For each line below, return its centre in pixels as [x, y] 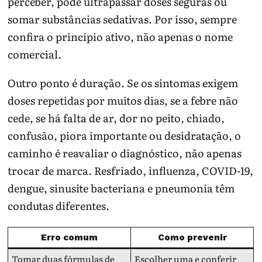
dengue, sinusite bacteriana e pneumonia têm [121, 188]
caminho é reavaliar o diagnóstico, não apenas [125, 153]
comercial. [35, 54]
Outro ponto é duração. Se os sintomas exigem [123, 82]
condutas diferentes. [59, 205]
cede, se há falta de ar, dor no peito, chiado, [116, 118]
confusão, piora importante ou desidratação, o [125, 135]
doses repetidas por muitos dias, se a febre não [123, 100]
